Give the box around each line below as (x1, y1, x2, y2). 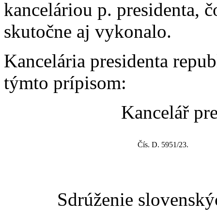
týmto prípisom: (4, 72, 126, 93)
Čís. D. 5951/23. (138, 140, 188, 149)
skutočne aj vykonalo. (4, 20, 171, 42)
